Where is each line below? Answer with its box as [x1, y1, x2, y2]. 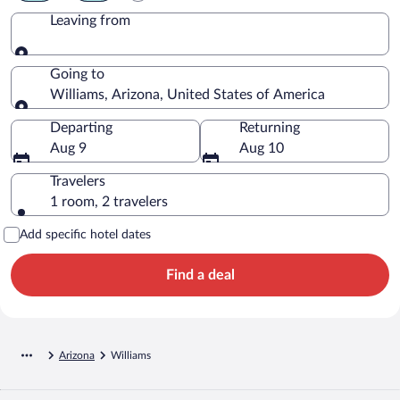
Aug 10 [239, 140, 284, 155]
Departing [50, 120, 112, 135]
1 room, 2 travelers [50, 194, 168, 209]
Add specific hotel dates [20, 228, 151, 241]
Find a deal [165, 267, 235, 282]
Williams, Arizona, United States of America [50, 87, 325, 102]
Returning [239, 120, 300, 135]
